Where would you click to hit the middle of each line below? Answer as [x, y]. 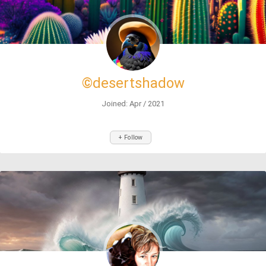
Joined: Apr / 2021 [133, 104]
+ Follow [131, 137]
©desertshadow [133, 83]
